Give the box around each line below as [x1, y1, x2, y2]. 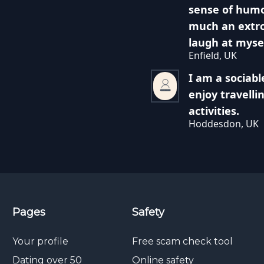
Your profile [12, 236, 69, 247]
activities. [188, 104, 239, 118]
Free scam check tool [131, 236, 233, 247]
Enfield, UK [188, 49, 237, 62]
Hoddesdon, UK [188, 117, 259, 130]
